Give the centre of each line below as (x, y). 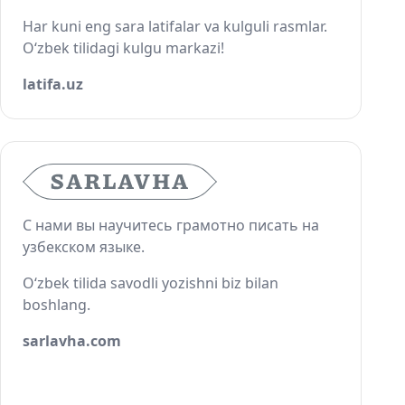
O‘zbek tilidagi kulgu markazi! (123, 48)
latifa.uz (53, 85)
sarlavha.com (72, 341)
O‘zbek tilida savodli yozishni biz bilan (151, 283)
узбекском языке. (84, 247)
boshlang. (57, 305)
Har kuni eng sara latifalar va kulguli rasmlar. (175, 27)
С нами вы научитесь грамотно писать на (171, 225)
